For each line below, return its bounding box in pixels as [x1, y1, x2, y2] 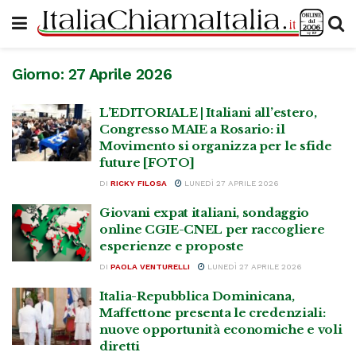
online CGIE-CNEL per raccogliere [99, 222, 325, 237]
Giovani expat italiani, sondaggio [99, 205, 310, 220]
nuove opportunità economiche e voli [99, 322, 342, 337]
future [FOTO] [99, 155, 195, 170]
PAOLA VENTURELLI [110, 262, 190, 271]
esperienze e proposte [99, 238, 244, 253]
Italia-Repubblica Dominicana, [99, 288, 295, 304]
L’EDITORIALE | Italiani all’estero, [99, 105, 317, 120]
